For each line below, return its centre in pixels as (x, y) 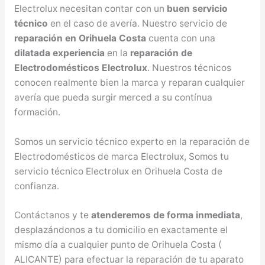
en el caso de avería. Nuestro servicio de (137, 23)
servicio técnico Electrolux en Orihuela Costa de (118, 171)
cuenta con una (180, 38)
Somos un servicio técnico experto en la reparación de (132, 141)
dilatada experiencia (59, 53)
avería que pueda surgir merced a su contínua (113, 97)
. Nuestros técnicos (189, 67)
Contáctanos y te (52, 215)
